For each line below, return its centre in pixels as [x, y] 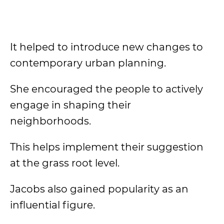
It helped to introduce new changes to [106, 47]
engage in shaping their [70, 105]
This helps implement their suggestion [107, 147]
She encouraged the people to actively [106, 89]
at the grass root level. [65, 163]
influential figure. [52, 205]
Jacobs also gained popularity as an [99, 189]
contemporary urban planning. [89, 63]
